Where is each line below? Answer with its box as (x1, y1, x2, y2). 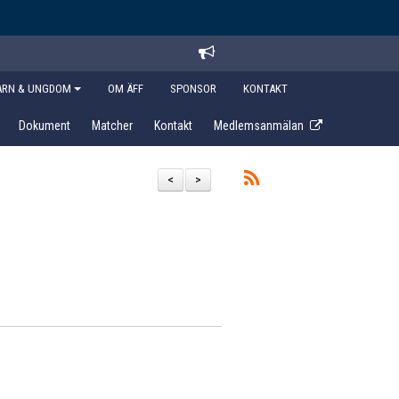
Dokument (19, 118, 70, 133)
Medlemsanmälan (214, 118, 304, 133)
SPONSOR (170, 82, 216, 95)
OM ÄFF (108, 82, 143, 95)
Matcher (92, 118, 133, 133)
